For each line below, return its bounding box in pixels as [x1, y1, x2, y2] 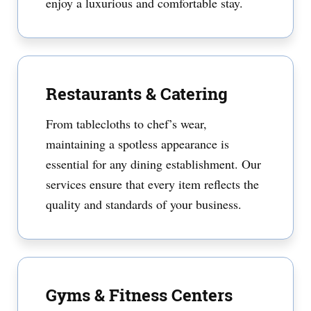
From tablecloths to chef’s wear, [46, 115, 207, 132]
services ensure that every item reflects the [46, 176, 259, 192]
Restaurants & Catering [46, 83, 228, 105]
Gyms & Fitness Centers [46, 284, 233, 306]
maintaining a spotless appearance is [46, 135, 229, 152]
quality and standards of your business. [46, 196, 242, 212]
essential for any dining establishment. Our [46, 155, 261, 172]
